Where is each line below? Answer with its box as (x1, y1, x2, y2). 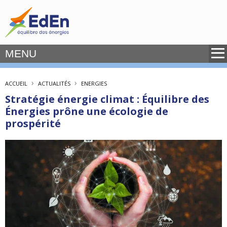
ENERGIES (81, 80, 107, 87)
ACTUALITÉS (38, 80, 70, 87)
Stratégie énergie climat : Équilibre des (5, 92, 209, 106)
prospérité (5, 117, 61, 130)
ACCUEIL (5, 80, 27, 87)
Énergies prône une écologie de (5, 104, 168, 118)
